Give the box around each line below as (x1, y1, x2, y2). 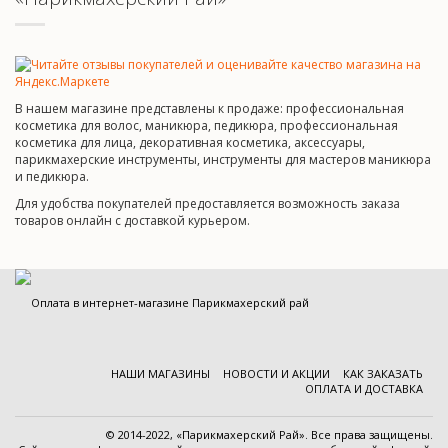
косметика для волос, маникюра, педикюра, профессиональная (15, 117, 398, 134)
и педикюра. (15, 168, 89, 185)
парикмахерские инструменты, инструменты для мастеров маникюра (15, 151, 431, 168)
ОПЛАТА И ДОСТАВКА (305, 381, 423, 396)
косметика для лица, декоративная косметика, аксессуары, (15, 134, 365, 151)
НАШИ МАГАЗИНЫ (111, 366, 210, 381)
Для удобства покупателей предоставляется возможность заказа (15, 195, 400, 212)
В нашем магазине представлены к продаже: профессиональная (15, 100, 404, 117)
